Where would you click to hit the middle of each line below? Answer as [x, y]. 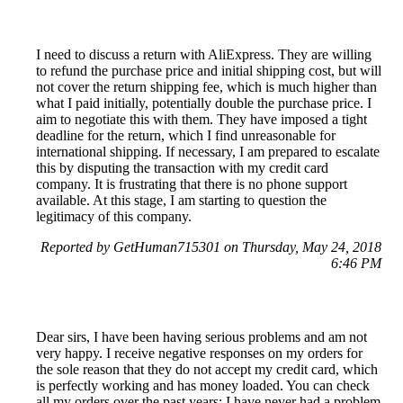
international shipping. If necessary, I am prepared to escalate [208, 151]
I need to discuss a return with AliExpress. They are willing [204, 54]
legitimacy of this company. [114, 216]
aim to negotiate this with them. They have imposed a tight [201, 119]
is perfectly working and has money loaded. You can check [203, 385]
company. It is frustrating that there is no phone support [192, 184]
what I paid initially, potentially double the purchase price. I [204, 103]
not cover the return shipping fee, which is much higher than [206, 86]
